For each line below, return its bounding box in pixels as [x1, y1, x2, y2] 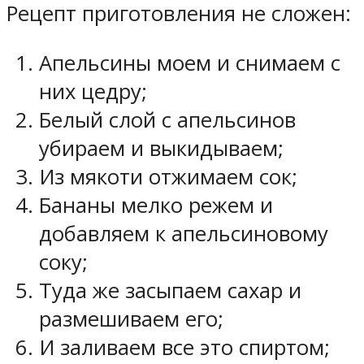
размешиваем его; [39, 304, 223, 333]
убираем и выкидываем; [39, 133, 284, 162]
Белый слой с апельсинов [39, 105, 296, 134]
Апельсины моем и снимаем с [39, 48, 340, 77]
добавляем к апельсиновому [39, 219, 328, 248]
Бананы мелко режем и [39, 190, 273, 219]
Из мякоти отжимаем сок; [39, 162, 297, 191]
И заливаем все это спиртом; [39, 332, 330, 362]
